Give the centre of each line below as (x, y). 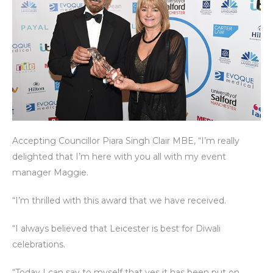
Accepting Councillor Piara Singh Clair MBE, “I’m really (126, 140)
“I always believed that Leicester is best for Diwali (116, 228)
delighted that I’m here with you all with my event (119, 156)
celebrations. (39, 244)
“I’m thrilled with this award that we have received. (119, 200)
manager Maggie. (50, 172)
